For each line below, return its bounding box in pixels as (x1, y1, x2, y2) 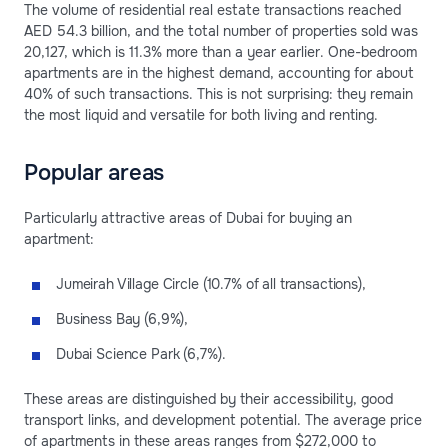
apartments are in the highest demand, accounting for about (24, 63, 414, 82)
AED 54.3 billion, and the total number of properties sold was (24, 21, 418, 40)
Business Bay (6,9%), (56, 309, 189, 328)
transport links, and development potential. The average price (24, 410, 422, 429)
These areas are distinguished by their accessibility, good (24, 389, 393, 408)
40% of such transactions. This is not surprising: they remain (24, 84, 413, 103)
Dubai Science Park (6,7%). (56, 344, 226, 363)
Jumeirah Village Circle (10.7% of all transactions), (56, 274, 366, 293)
